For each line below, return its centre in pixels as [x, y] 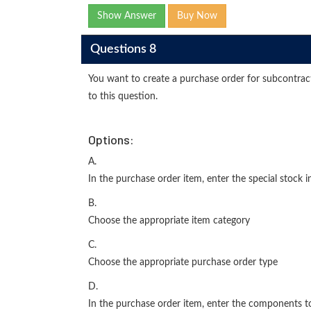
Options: [111, 140]
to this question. [123, 96]
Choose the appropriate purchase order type [183, 262]
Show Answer [127, 16]
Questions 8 [123, 49]
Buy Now [197, 16]
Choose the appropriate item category [169, 221]
